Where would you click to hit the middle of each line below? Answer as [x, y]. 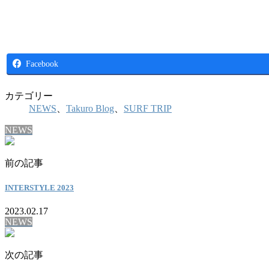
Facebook [42, 63]
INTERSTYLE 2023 [39, 187]
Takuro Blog [90, 108]
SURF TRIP [148, 108]
